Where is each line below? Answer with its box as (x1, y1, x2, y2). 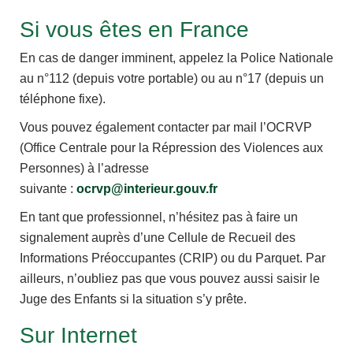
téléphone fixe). (20, 92, 106, 106)
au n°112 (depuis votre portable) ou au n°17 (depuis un (20, 72, 324, 86)
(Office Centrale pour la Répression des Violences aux (20, 141, 323, 155)
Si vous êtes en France (20, 17, 249, 43)
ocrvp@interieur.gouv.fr (76, 182, 217, 196)
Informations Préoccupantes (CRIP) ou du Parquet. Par (20, 251, 325, 266)
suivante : (20, 182, 76, 196)
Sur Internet (20, 323, 137, 348)
